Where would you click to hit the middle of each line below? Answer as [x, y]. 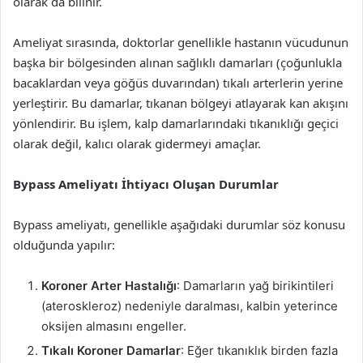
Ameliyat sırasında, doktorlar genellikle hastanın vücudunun [181, 42]
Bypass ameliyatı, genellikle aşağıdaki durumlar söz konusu [179, 224]
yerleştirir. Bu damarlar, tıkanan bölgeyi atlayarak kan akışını [181, 103]
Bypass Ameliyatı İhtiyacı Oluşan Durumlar [146, 184]
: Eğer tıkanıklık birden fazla [259, 350]
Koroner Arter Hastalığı [109, 286]
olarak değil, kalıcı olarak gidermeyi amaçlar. [137, 143]
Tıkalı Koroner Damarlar [111, 350]
